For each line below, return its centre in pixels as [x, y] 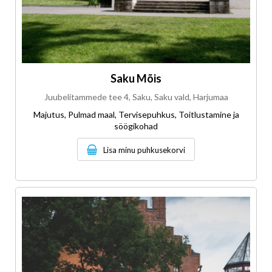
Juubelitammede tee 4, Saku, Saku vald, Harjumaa [136, 97]
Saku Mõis [136, 79]
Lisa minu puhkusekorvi [144, 150]
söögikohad [136, 126]
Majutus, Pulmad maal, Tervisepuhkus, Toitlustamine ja [136, 115]
